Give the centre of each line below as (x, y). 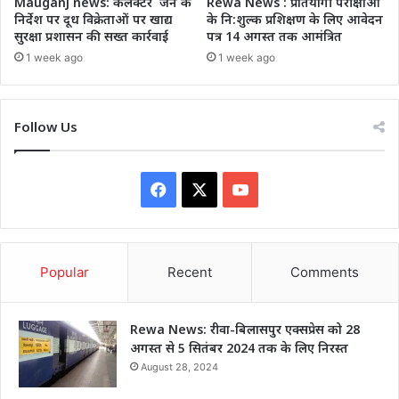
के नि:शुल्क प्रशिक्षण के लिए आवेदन (295, 20)
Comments (325, 273)
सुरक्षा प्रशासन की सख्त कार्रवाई (91, 37)
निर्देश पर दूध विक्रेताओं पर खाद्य (93, 20)
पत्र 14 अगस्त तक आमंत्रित (274, 37)
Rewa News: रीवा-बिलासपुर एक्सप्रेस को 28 (245, 330)
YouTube (280, 189)
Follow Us (46, 127)
